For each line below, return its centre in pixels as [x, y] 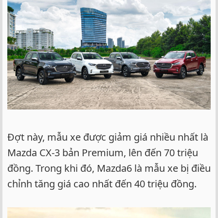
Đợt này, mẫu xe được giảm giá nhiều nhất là [108, 137]
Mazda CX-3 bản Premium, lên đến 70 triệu [103, 152]
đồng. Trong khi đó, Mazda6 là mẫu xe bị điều [109, 168]
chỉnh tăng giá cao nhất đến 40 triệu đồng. [102, 183]
